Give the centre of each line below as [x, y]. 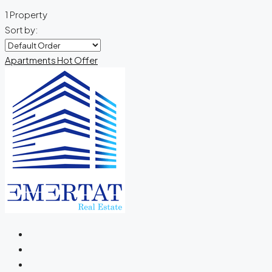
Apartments [31, 59]
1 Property [26, 14]
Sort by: [22, 29]
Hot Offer [77, 59]
